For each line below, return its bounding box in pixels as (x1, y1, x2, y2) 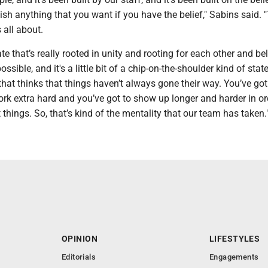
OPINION (62, 234, 98, 243)
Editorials (62, 252, 96, 261)
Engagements (209, 252, 259, 261)
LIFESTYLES (209, 234, 260, 243)
